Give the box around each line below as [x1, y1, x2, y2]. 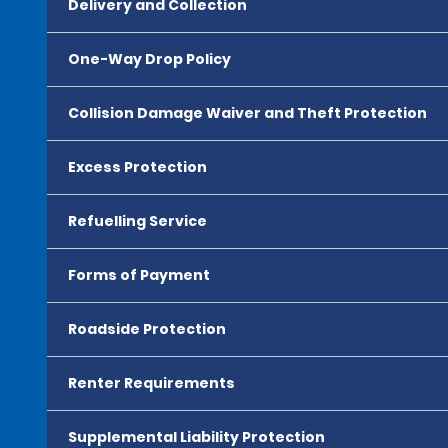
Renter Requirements [68, 373, 235, 393]
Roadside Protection [68, 319, 226, 339]
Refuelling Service [68, 211, 207, 231]
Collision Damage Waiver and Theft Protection [68, 103, 427, 123]
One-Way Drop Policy [68, 49, 231, 69]
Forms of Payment [68, 265, 210, 285]
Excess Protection [68, 157, 207, 177]
